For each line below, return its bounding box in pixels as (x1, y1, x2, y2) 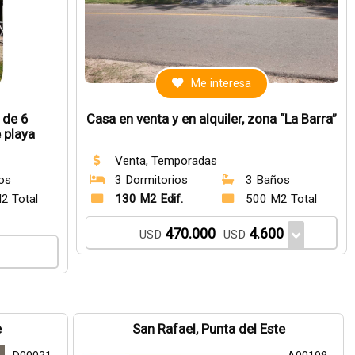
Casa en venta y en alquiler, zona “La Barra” (86, 112, 338, 127)
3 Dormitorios (115, 173, 189, 187)
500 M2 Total (246, 192, 318, 206)
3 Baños (246, 173, 291, 187)
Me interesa (191, 77, 252, 90)
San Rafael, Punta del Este (132, 322, 285, 337)
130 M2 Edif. (115, 192, 184, 206)
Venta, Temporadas (115, 154, 218, 168)
